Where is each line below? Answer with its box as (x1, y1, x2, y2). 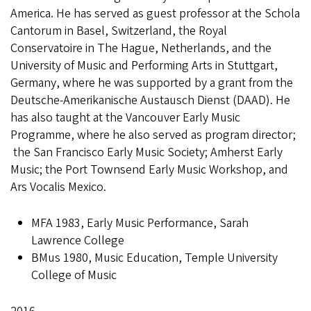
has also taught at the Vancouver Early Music (10, 109, 240, 126)
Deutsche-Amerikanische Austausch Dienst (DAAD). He (10, 92, 290, 109)
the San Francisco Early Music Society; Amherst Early (10, 144, 283, 161)
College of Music (31, 267, 117, 284)
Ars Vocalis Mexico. (10, 178, 106, 196)
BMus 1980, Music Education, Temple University (31, 249, 278, 267)
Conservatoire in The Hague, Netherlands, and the (10, 40, 271, 57)
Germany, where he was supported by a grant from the (10, 74, 293, 92)
